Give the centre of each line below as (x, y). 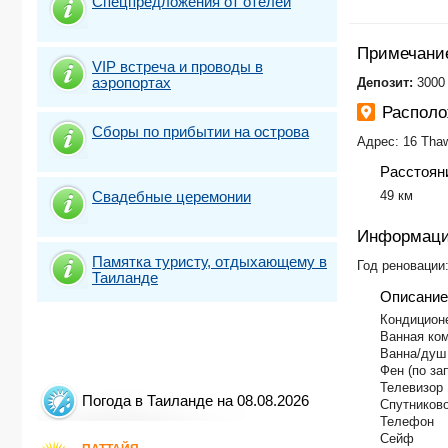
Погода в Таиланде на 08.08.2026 (195, 400)
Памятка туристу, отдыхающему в (209, 261)
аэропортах (131, 82)
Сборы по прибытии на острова (200, 131)
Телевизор (411, 388)
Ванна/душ (412, 354)
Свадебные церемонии (171, 196)
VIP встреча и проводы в (177, 66)
